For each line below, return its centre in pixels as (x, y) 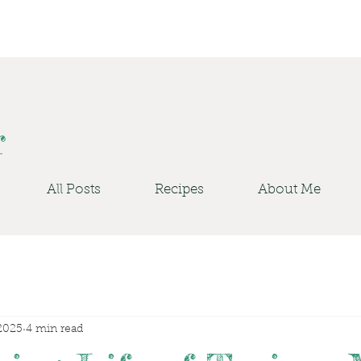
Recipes (179, 190)
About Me (289, 190)
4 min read (54, 329)
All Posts (74, 190)
